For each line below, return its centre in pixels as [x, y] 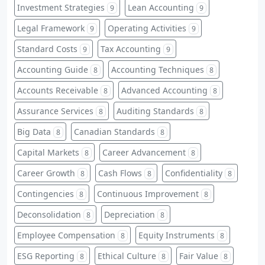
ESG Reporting [46, 256]
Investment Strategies [61, 7]
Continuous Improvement [148, 193]
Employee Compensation [66, 235]
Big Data [34, 131]
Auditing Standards [155, 111]
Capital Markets [48, 152]
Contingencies [46, 193]
